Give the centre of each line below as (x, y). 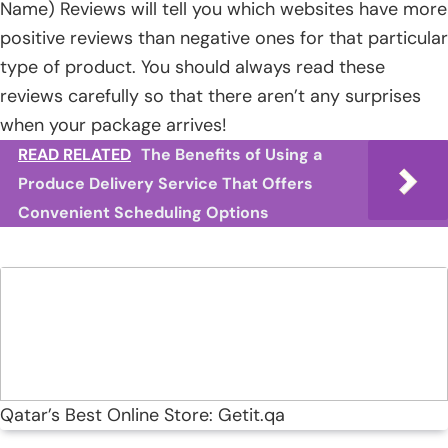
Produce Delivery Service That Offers (165, 183)
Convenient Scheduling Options (143, 212)
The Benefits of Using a (231, 154)
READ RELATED (74, 154)
